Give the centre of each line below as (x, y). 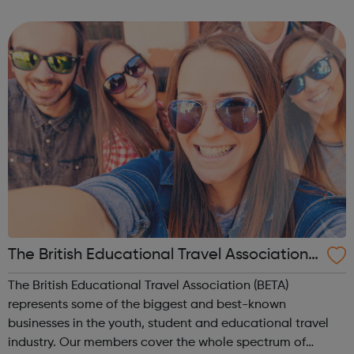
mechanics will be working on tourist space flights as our (171, 9)
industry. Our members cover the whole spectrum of (34, 343)
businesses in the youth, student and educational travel (168, 324)
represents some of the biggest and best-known (147, 305)
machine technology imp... (85, 28)
